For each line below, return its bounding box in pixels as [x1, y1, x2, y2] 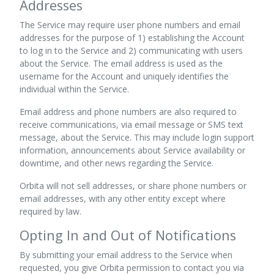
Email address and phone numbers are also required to [20, 106, 237, 117]
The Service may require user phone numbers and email [20, 19, 240, 31]
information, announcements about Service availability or [20, 144, 245, 156]
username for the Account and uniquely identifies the [20, 70, 229, 82]
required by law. [20, 206, 81, 217]
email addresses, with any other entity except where [20, 193, 226, 204]
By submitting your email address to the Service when [20, 249, 232, 261]
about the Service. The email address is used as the [20, 57, 223, 69]
